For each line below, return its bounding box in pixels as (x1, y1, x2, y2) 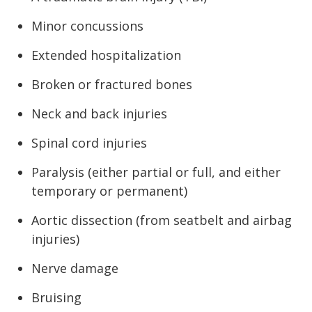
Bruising (31, 288, 81, 306)
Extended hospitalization (31, 46, 181, 63)
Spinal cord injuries (31, 134, 147, 151)
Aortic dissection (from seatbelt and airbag (31, 211, 292, 228)
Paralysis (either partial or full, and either (31, 163, 281, 180)
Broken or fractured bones (31, 75, 192, 93)
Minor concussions (31, 17, 143, 34)
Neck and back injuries (31, 104, 167, 122)
